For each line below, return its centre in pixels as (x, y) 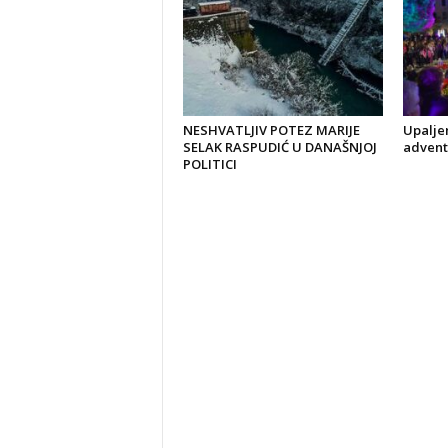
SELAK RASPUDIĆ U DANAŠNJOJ (279, 147)
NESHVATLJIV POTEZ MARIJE (271, 130)
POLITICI (209, 164)
